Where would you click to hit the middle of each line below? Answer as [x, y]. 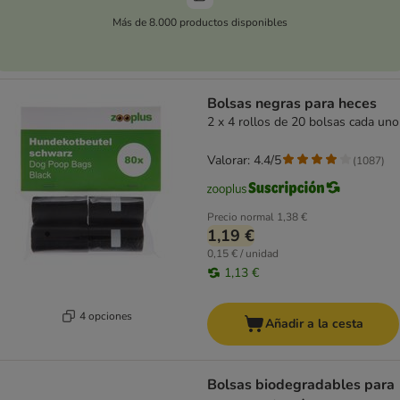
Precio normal [241, 217]
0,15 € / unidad [243, 254]
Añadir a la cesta [314, 324]
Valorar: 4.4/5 [244, 161]
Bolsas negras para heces [292, 104]
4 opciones [106, 316]
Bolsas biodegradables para [301, 385]
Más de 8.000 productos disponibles [200, 22]
